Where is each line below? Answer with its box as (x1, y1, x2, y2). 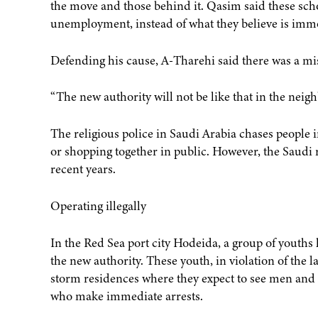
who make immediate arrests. (50, 287, 203, 305)
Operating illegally (50, 197, 146, 215)
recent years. (50, 160, 116, 178)
